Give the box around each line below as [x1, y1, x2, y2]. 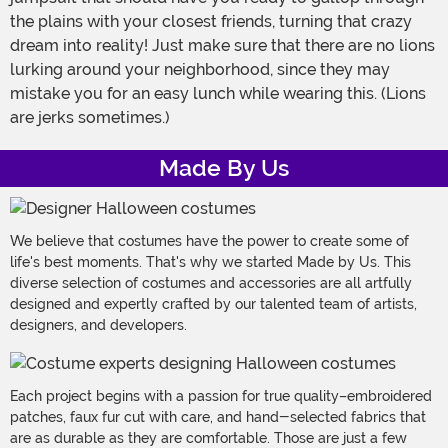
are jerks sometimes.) [10, 108, 170, 128]
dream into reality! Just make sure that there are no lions [10, 36, 435, 56]
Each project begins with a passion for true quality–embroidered [10, 388, 432, 405]
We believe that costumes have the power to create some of [10, 233, 409, 250]
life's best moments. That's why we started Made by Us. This [10, 254, 411, 271]
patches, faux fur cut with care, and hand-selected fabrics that [10, 409, 426, 426]
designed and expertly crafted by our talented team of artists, [10, 296, 417, 313]
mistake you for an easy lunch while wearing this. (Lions [10, 84, 426, 104]
